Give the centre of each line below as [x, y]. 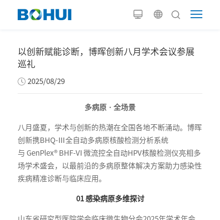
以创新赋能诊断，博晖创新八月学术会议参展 [106, 51]
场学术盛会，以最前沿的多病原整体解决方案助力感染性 [110, 165]
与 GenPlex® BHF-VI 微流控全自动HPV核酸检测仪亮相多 [109, 153]
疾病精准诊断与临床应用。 [62, 178]
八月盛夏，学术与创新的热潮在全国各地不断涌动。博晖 [110, 127]
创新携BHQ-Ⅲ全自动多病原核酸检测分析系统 [93, 140]
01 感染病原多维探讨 [110, 198]
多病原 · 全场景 [110, 107]
